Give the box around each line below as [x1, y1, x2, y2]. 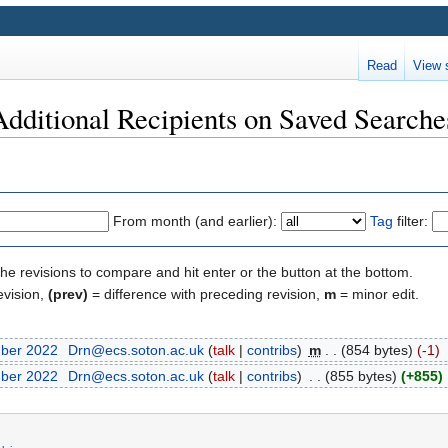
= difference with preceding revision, [88, 285, 324, 302]
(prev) [48, 285, 88, 302]
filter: [393, 212, 428, 229]
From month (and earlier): [113, 212, 277, 229]
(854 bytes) [340, 342, 413, 359]
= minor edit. [336, 285, 419, 302]
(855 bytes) [324, 367, 397, 384]
